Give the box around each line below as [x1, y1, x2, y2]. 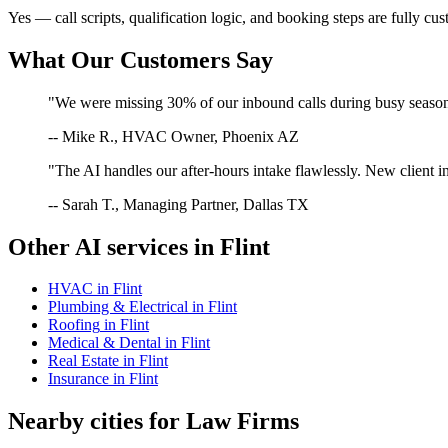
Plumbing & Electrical [48, 298, 188, 316]
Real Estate [48, 352, 119, 370]
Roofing [48, 316, 100, 334]
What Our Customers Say [8, 46, 273, 73]
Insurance [48, 370, 109, 388]
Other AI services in [8, 233, 220, 260]
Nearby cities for [8, 408, 186, 435]
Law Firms [186, 408, 299, 435]
